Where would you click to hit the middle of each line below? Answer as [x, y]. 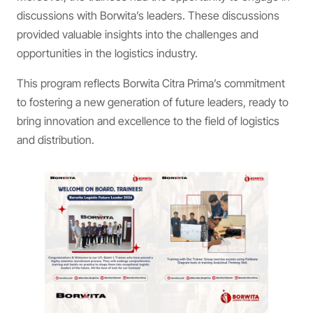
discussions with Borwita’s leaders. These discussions [148, 15]
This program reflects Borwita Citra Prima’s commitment [151, 83]
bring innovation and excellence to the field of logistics [148, 121]
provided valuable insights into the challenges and [138, 34]
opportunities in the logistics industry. [107, 53]
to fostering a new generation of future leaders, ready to [153, 102]
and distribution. [56, 139]
